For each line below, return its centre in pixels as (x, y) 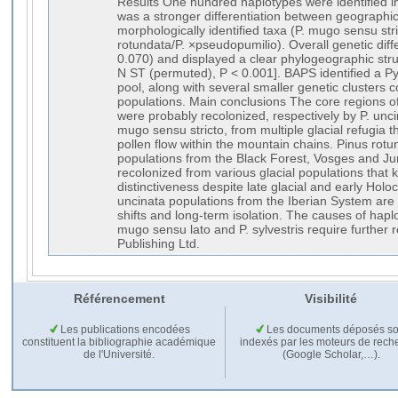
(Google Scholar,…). (331, 354)
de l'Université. (119, 354)
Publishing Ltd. (159, 243)
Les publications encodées (123, 329)
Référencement (119, 298)
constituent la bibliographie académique (119, 342)
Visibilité (330, 298)
